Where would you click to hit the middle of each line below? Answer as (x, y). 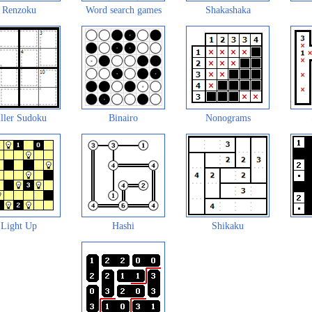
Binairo (123, 118)
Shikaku (228, 226)
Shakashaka (228, 10)
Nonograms (228, 118)
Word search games (123, 10)
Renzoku (19, 10)
